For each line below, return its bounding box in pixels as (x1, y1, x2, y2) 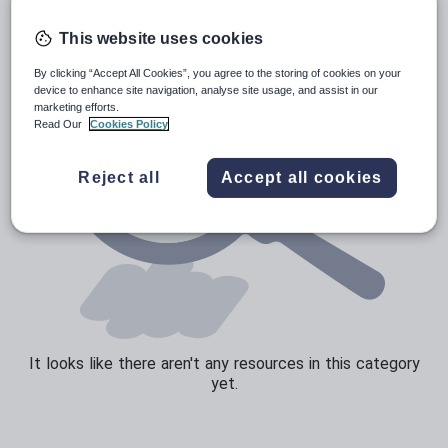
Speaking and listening (114, 20, 260, 36)
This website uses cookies (59, 29, 263, 47)
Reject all (78, 168, 160, 186)
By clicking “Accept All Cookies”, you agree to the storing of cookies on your (34, 66, 402, 79)
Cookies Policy (90, 117, 169, 130)
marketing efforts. (34, 100, 120, 113)
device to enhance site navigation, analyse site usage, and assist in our (34, 83, 379, 96)
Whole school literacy (114, 54, 257, 70)
